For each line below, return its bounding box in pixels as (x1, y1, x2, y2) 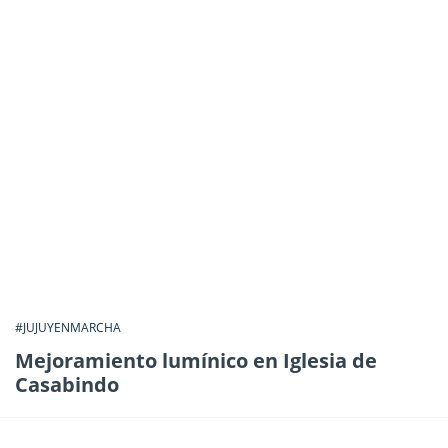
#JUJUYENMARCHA (15, 318, 121, 336)
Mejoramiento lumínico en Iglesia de (15, 346, 377, 374)
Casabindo (15, 370, 119, 398)
